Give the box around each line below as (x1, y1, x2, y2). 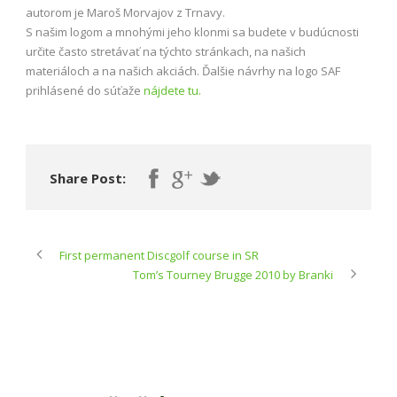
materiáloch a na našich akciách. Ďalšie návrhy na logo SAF (26, 62, 340, 79)
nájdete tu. (144, 82, 201, 98)
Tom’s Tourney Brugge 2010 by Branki (133, 266, 333, 283)
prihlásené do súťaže (26, 82, 144, 98)
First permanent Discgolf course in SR (59, 246, 259, 263)
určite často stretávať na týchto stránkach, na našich (26, 43, 306, 59)
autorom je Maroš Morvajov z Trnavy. (26, 4, 225, 20)
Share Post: (50, 168, 126, 187)
